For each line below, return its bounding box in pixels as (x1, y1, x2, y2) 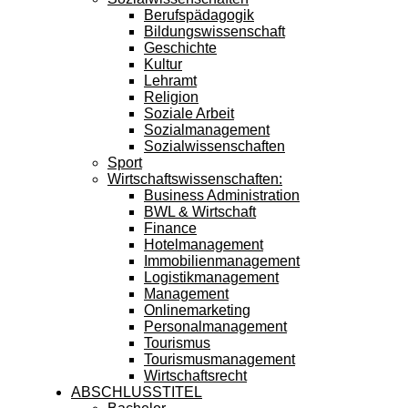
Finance (144, 220, 197, 236)
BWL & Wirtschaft (144, 204, 256, 219)
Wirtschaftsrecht (144, 368, 247, 383)
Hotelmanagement (144, 237, 263, 252)
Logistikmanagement (144, 270, 279, 285)
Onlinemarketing (144, 302, 250, 318)
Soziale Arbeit (144, 106, 234, 121)
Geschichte (144, 40, 217, 56)
